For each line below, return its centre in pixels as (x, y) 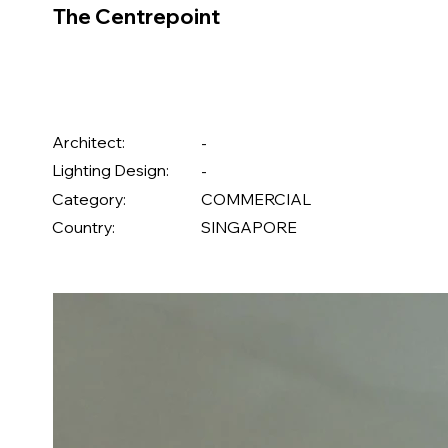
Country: (84, 226)
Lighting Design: (111, 170)
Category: (89, 198)
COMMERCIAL (255, 199)
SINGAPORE (248, 227)
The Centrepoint (137, 16)
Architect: (88, 142)
